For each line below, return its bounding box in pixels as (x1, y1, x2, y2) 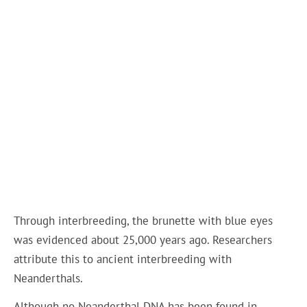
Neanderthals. (14, 270, 84, 286)
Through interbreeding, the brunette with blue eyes (14, 212, 273, 228)
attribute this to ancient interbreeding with (14, 251, 232, 267)
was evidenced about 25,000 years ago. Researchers (14, 232, 273, 247)
